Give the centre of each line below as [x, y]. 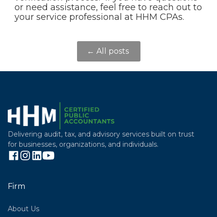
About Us [23, 209]
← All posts [108, 51]
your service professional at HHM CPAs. [99, 17]
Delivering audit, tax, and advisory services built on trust [101, 134]
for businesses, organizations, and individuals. [83, 144]
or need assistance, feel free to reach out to [108, 7]
